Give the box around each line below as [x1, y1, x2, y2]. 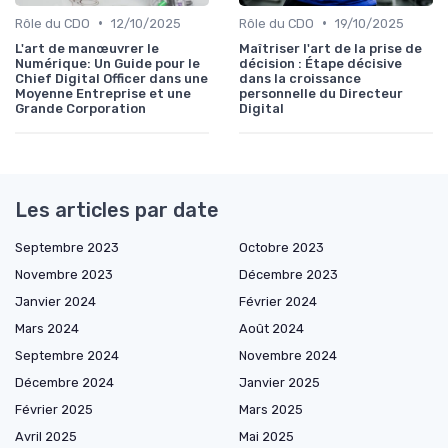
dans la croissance [239, 70, 361, 86]
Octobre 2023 [239, 239, 324, 255]
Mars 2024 [15, 320, 79, 336]
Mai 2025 [239, 428, 294, 444]
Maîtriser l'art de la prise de [239, 40, 422, 56]
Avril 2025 [15, 428, 77, 444]
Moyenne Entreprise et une [15, 85, 191, 101]
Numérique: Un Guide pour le [15, 55, 200, 71]
